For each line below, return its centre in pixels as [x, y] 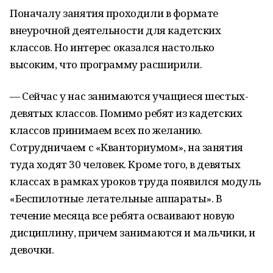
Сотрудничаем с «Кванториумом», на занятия [126, 147]
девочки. [32, 250]
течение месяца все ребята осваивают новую [122, 215]
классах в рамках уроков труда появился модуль [135, 181]
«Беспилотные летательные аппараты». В [116, 198]
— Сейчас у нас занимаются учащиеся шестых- [129, 96]
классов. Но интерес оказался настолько [112, 47]
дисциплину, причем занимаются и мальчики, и [133, 232]
